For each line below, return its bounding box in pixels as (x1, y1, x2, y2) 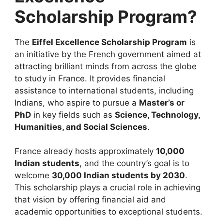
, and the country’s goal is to (79, 158, 189, 169)
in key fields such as (31, 109, 115, 120)
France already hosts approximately (15, 146, 156, 156)
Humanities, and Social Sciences (15, 122, 147, 132)
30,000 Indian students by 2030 (52, 170, 185, 181)
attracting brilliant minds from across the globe (15, 61, 197, 71)
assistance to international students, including (15, 85, 194, 95)
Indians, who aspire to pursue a (15, 97, 139, 108)
